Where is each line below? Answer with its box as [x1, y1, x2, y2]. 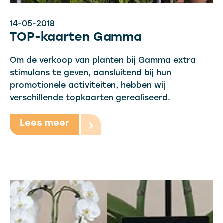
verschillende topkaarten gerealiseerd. [10, 94, 170, 102]
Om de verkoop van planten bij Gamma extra [10, 57, 196, 65]
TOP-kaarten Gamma [10, 32, 142, 44]
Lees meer [20, 119, 69, 128]
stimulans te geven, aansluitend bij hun [10, 69, 171, 77]
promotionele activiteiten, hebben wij [10, 82, 165, 90]
